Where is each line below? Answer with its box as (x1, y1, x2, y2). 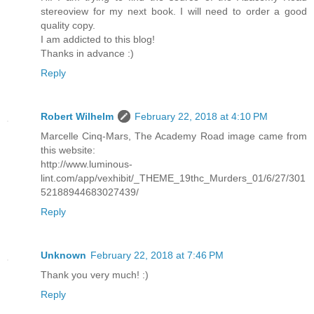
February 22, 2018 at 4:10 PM (135, 110, 268, 122)
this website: (41, 144, 95, 156)
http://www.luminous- (41, 158, 132, 170)
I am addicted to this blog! (41, 33, 155, 45)
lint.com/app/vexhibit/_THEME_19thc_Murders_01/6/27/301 (41, 172, 306, 184)
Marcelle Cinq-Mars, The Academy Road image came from (41, 130, 307, 142)
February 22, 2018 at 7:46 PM (90, 249, 224, 261)
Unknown (41, 249, 86, 261)
